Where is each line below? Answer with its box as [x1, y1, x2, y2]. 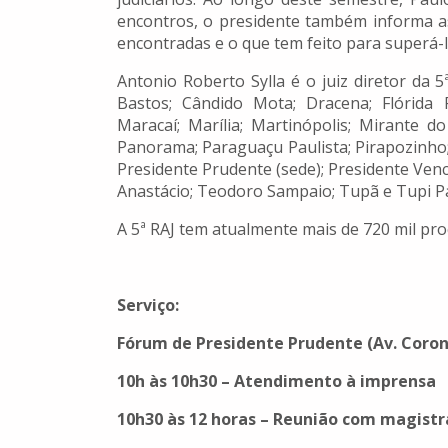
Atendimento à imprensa [234, 370, 436, 393]
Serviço [117, 294, 175, 317]
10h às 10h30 [117, 370, 217, 393]
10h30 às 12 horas [117, 408, 256, 431]
